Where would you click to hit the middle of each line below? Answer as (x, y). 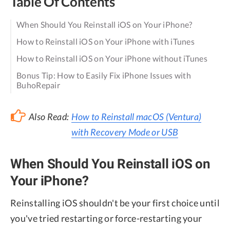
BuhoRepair (39, 85)
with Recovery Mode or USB (125, 132)
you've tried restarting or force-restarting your (106, 218)
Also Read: (49, 117)
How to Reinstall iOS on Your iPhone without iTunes (112, 58)
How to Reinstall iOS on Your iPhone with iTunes (106, 42)
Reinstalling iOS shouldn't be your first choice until (115, 203)
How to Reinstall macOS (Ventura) (136, 117)
